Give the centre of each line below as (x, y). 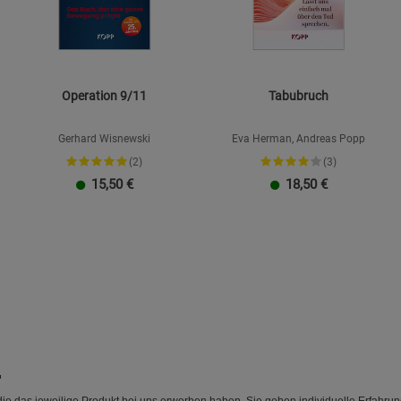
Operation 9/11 (104, 96)
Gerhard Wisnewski (104, 139)
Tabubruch (299, 96)
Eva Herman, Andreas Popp (299, 139)
